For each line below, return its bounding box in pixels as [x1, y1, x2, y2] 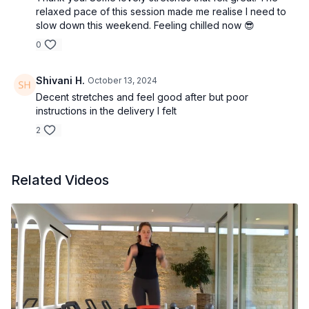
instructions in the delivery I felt [36, 105, 177, 117]
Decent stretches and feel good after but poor [36, 91, 248, 103]
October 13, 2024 [88, 75, 157, 86]
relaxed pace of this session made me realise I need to [36, 6, 286, 17]
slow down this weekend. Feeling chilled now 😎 [36, 19, 255, 31]
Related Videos [11, 172, 109, 188]
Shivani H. [36, 74, 85, 86]
